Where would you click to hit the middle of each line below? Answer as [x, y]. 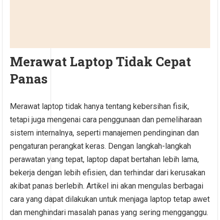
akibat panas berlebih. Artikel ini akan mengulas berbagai [107, 186]
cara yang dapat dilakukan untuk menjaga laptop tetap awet [110, 199]
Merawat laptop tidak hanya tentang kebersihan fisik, [100, 107]
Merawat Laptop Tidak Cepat [101, 62]
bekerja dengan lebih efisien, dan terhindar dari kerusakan [108, 173]
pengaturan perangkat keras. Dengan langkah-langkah [101, 146]
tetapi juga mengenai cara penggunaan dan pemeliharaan [106, 120]
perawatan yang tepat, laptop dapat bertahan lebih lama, [105, 160]
